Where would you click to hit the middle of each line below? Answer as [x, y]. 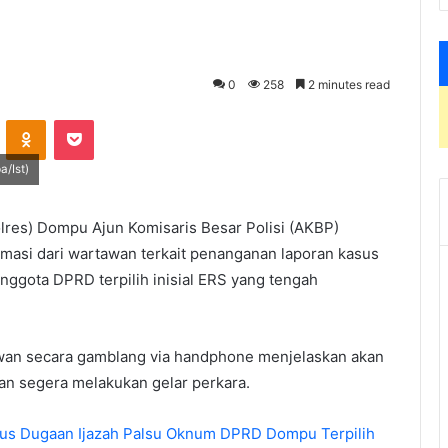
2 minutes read [347, 84]
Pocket [115, 120]
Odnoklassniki [89, 120]
